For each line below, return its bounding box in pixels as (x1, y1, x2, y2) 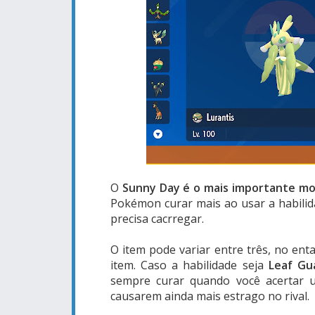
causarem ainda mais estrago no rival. (110, 288, 309, 304)
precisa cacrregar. (110, 210, 204, 226)
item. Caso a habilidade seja (110, 257, 269, 273)
